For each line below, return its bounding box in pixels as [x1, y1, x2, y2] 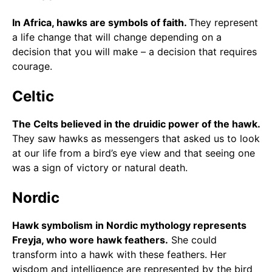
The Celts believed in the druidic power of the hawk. [12, 117, 260, 130]
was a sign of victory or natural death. [12, 161, 188, 174]
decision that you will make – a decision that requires [12, 45, 257, 58]
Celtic [12, 87, 54, 105]
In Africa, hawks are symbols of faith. [12, 16, 189, 29]
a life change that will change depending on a [12, 30, 222, 43]
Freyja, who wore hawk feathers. [12, 233, 168, 246]
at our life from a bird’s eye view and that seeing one [12, 146, 255, 159]
